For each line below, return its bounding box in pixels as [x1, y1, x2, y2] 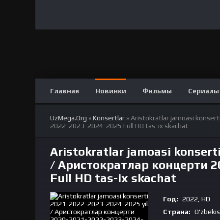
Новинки [95, 87, 126, 95]
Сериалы [188, 87, 219, 95]
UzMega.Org [50, 114, 87, 122]
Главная [50, 87, 79, 95]
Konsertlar [93, 114, 125, 122]
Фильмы [142, 87, 172, 95]
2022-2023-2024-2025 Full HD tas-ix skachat [50, 122, 188, 130]
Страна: [163, 208, 191, 216]
